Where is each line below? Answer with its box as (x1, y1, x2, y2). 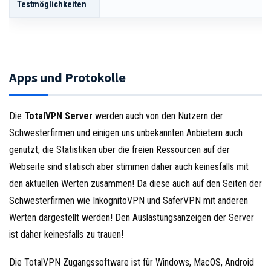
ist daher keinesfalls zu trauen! (9, 228, 123, 240)
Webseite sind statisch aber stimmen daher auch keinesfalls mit (9, 160, 249, 172)
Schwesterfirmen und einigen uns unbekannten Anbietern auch (9, 126, 243, 139)
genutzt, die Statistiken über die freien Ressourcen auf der (9, 143, 230, 155)
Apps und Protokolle (9, 68, 126, 86)
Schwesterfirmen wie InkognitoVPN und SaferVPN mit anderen (9, 194, 248, 206)
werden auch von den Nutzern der (93, 109, 223, 122)
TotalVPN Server (24, 109, 93, 122)
